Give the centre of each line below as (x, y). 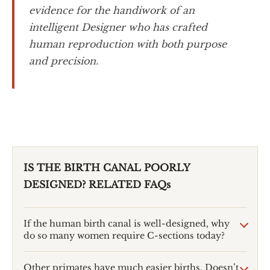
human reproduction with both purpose (128, 44)
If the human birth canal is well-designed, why (126, 223)
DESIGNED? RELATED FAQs (97, 184)
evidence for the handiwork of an (112, 10)
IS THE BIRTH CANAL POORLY (106, 167)
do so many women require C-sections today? (124, 235)
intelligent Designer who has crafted (118, 27)
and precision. (64, 61)
